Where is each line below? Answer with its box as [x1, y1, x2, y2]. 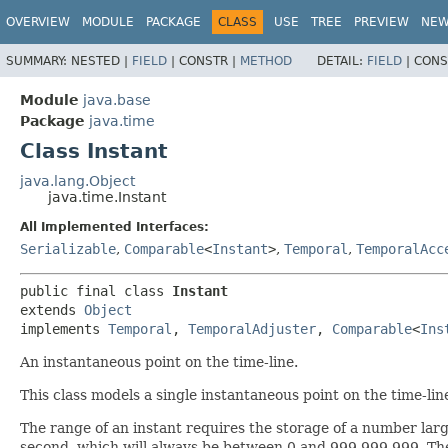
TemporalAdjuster [188, 320, 316, 337]
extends [20, 301, 84, 318]
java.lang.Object [20, 172, 135, 189]
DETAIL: [317, 53, 367, 68]
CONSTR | [179, 53, 240, 68]
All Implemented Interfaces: [20, 219, 209, 234]
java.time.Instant [48, 188, 166, 205]
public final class [20, 282, 172, 299]
